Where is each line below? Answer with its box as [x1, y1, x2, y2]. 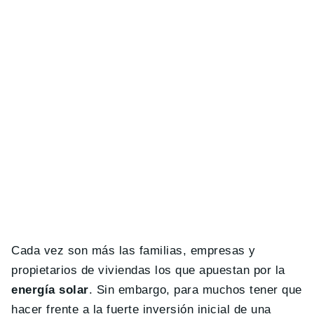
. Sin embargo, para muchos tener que [88, 282, 303, 296]
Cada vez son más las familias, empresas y [11, 243, 256, 257]
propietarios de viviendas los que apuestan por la [11, 263, 285, 277]
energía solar [11, 282, 89, 296]
